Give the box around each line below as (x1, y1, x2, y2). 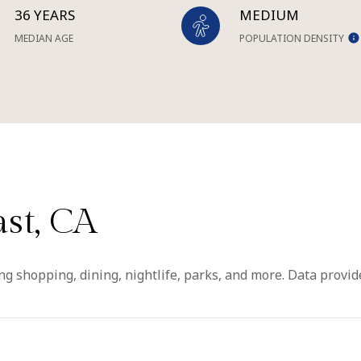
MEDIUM (239, 6, 299, 24)
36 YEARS (15, 6, 76, 24)
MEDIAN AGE (15, 31, 74, 45)
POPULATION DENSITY (239, 31, 344, 45)
